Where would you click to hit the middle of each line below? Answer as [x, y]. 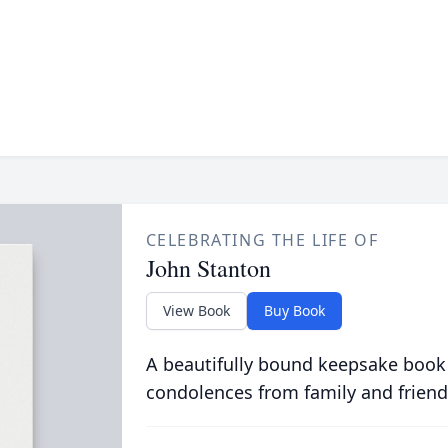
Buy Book [294, 310]
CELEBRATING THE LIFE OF [262, 240]
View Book [196, 310]
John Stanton [208, 268]
